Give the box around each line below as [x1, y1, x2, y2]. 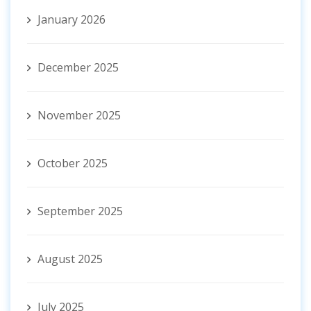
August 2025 [37, 251, 103, 267]
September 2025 [37, 203, 123, 219]
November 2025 [37, 108, 121, 124]
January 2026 [37, 12, 106, 28]
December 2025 [37, 60, 119, 76]
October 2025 [37, 155, 108, 171]
